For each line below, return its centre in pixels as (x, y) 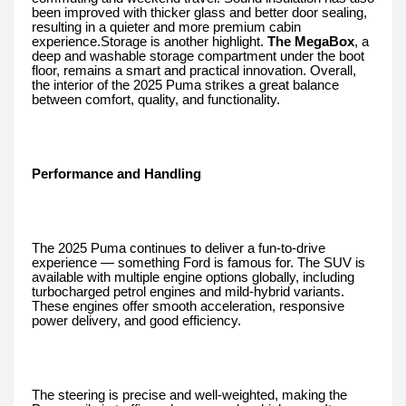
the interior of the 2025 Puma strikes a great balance (185, 86)
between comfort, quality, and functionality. (156, 100)
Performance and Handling (116, 174)
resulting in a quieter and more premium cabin (166, 28)
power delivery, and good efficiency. (136, 321)
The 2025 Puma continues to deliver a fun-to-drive (179, 249)
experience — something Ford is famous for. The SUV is (198, 263)
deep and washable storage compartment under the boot (198, 57)
